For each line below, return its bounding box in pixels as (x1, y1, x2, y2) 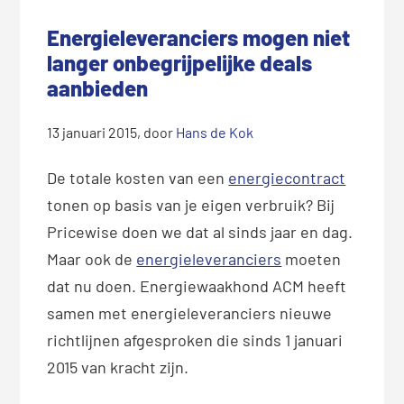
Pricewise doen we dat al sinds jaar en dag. (47, 222, 353, 243)
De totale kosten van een (47, 168, 229, 188)
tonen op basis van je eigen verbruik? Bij (47, 195, 335, 216)
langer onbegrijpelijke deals (47, 50, 313, 77)
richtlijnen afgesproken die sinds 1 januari (47, 330, 344, 351)
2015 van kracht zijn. (47, 357, 189, 378)
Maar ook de (47, 249, 137, 270)
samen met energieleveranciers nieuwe (47, 303, 333, 324)
